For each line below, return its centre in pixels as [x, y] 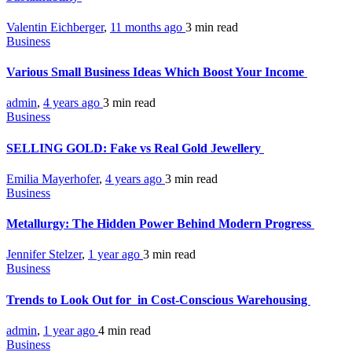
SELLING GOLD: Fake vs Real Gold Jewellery [135, 148]
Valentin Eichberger [55, 27]
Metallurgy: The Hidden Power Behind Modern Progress [160, 224]
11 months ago [148, 27]
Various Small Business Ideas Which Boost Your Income [157, 72]
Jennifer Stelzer [44, 255]
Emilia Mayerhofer [53, 178]
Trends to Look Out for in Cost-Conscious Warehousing [158, 299]
